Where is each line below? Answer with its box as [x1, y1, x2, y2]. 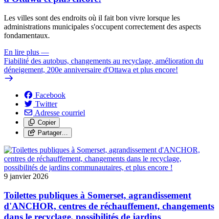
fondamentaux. [4, 31, 50, 40]
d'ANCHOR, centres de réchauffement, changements [4, 200, 214, 211]
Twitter [35, 99, 57, 108]
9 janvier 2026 [4, 172, 48, 180]
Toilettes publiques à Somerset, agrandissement [4, 190, 191, 200]
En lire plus [4, 47, 39, 56]
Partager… [37, 129, 68, 136]
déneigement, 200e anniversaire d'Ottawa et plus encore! [4, 65, 178, 74]
